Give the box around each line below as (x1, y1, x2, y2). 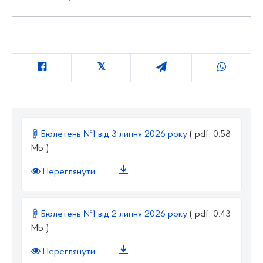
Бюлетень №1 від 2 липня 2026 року (39, 209, 190, 219)
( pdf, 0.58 (190, 130, 231, 140)
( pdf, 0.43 (190, 209, 231, 219)
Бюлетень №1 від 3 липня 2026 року (39, 130, 190, 140)
